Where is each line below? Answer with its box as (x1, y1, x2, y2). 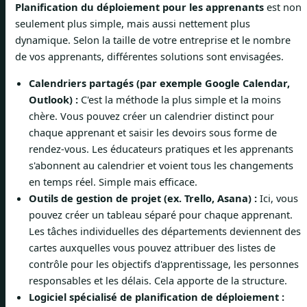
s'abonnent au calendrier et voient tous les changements (29, 158, 293, 172)
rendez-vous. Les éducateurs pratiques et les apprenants (29, 141, 293, 156)
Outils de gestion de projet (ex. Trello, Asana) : (29, 191, 257, 205)
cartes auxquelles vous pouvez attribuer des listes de (29, 240, 275, 254)
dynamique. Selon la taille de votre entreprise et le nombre (15, 33, 291, 47)
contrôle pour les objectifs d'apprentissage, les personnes (29, 256, 299, 271)
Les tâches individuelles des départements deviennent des (29, 223, 301, 238)
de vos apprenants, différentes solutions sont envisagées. (15, 49, 284, 64)
